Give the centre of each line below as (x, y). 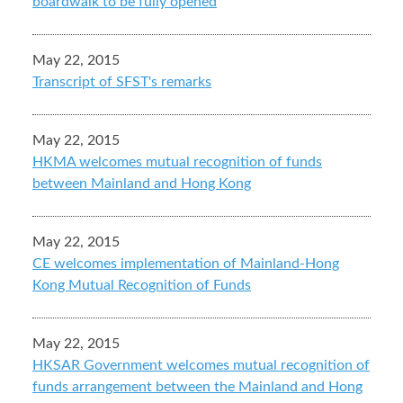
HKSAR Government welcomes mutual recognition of (201, 366)
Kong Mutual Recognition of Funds (142, 286)
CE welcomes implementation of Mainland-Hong (186, 264)
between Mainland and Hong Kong (142, 184)
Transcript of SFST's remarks (122, 82)
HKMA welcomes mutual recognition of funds (177, 162)
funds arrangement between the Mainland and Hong (197, 387)
